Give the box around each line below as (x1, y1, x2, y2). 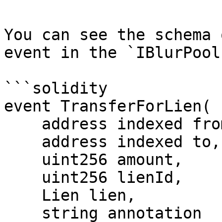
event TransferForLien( (4, 97, 211, 115)
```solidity (4, 79, 108, 97)
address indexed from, (4, 115, 42, 133)
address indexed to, (4, 133, 42, 151)
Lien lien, (4, 186, 42, 204)
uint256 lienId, (4, 168, 42, 186)
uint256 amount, (4, 151, 42, 168)
